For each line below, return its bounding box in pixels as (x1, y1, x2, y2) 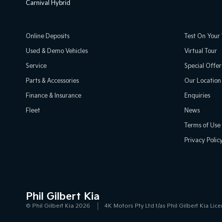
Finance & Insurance (26, 92, 81, 100)
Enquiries (184, 92, 210, 100)
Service (26, 62, 47, 70)
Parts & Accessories (26, 77, 79, 85)
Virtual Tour (184, 48, 217, 55)
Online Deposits (26, 33, 69, 40)
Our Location (184, 77, 221, 85)
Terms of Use (184, 122, 221, 129)
